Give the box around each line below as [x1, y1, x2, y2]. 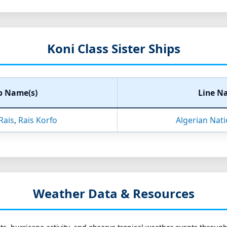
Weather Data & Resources [32, 185, 195, 202]
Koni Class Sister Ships [47, 40, 180, 57]
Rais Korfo [18, 115, 57, 126]
